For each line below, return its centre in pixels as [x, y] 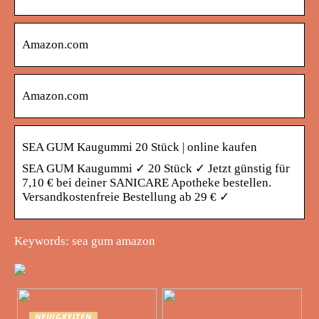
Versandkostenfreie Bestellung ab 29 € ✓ [126, 197]
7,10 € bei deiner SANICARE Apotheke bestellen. [147, 182]
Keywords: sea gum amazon [85, 241]
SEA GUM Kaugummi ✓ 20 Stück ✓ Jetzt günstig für [156, 168]
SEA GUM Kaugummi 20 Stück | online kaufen [140, 147]
